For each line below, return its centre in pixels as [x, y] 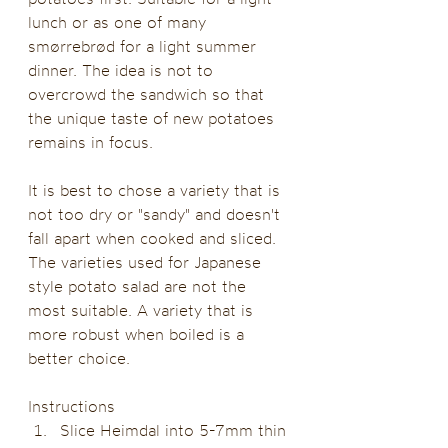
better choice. [79, 358]
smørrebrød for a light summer [144, 46]
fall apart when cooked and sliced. [154, 238]
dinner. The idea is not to [123, 70]
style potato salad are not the [139, 286]
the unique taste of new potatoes [153, 118]
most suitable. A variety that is [143, 310]
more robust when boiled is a [138, 334]
